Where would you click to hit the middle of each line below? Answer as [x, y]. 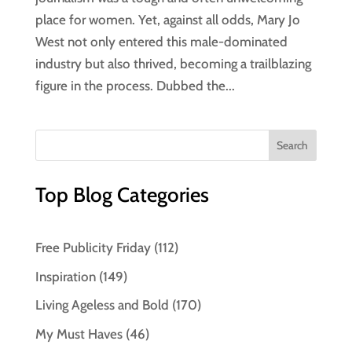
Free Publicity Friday [93, 248]
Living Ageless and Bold [102, 305]
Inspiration [65, 276]
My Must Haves [79, 334]
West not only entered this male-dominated [161, 42]
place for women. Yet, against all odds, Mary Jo [167, 20]
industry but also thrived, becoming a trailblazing [173, 64]
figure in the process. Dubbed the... [135, 86]
